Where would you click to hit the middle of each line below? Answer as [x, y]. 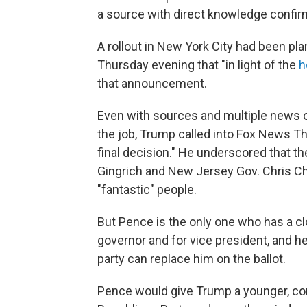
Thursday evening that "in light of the [198, 65]
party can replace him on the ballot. [192, 259]
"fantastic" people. [147, 190]
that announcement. [152, 84]
